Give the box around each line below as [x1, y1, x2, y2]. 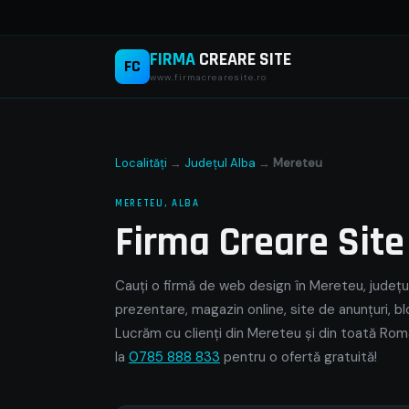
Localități [115, 155, 167, 171]
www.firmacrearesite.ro [150, 70, 267, 83]
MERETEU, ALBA [115, 197, 200, 210]
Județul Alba [184, 155, 256, 171]
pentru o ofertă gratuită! [220, 348, 377, 366]
